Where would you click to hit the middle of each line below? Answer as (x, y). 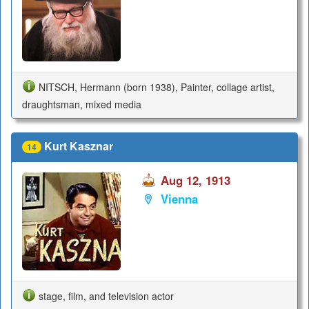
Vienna (179, 199)
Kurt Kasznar (79, 146)
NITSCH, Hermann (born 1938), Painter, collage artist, (157, 87)
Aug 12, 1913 (195, 180)
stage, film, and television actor (106, 296)
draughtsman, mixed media (82, 104)
